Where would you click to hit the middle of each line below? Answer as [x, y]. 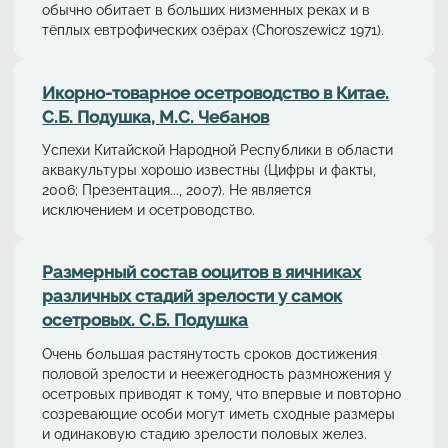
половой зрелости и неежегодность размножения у [217, 373]
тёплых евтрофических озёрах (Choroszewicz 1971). [213, 30]
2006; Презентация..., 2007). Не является [177, 190]
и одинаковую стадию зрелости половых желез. [207, 433]
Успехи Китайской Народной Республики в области [218, 150]
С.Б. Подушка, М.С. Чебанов [156, 116]
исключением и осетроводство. [149, 210]
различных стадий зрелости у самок [192, 296]
